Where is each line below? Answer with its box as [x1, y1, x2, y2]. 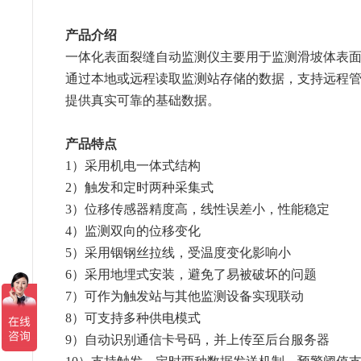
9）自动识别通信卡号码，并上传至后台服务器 [65, 333, 330, 346]
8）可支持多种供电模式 [65, 311, 201, 325]
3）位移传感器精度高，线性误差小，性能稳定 [65, 202, 330, 216]
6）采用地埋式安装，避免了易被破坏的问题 [65, 268, 317, 281]
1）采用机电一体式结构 [65, 159, 201, 172]
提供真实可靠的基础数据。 [65, 93, 221, 107]
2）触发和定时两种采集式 [65, 180, 214, 194]
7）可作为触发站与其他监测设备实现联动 [65, 289, 305, 303]
